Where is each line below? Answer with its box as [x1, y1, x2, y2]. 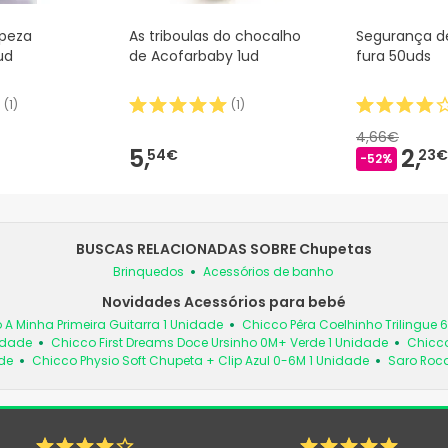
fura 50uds [356, 46, 431, 67]
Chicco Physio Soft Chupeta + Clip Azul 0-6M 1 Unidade [32, 352, 369, 370]
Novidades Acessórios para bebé [102, 292, 346, 313]
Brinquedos [112, 263, 184, 281]
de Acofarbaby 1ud [129, 46, 259, 67]
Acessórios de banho [202, 263, 333, 281]
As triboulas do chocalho [129, 26, 301, 47]
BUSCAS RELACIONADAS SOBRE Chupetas [76, 239, 372, 260]
